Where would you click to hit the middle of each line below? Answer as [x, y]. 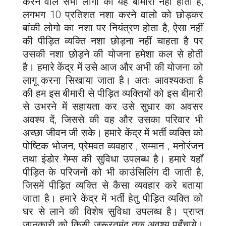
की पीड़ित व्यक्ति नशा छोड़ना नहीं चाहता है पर [113, 41]
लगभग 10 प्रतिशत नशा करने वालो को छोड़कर [113, 14]
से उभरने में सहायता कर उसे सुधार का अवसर [113, 106]
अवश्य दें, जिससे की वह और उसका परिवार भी [113, 119]
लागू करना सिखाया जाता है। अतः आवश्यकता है [113, 80]
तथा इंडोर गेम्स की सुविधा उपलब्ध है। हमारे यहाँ [113, 159]
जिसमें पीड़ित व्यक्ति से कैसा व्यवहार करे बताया [113, 185]
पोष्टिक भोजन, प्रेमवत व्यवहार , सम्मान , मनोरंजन [113, 146]
